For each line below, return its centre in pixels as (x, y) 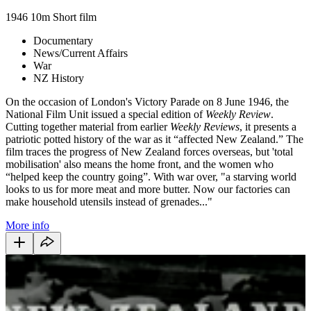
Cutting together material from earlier (88, 126)
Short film (75, 17)
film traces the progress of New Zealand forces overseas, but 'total (149, 151)
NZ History (59, 78)
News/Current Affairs (81, 53)
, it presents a (268, 126)
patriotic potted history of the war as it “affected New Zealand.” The (154, 139)
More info (27, 225)
